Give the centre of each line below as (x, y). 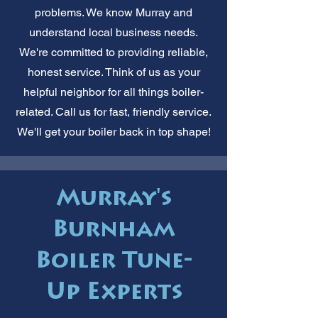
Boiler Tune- (114, 262)
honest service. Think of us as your (114, 72)
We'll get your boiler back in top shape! (114, 131)
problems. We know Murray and (114, 12)
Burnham (114, 231)
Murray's (114, 200)
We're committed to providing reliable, (114, 52)
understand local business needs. (114, 32)
